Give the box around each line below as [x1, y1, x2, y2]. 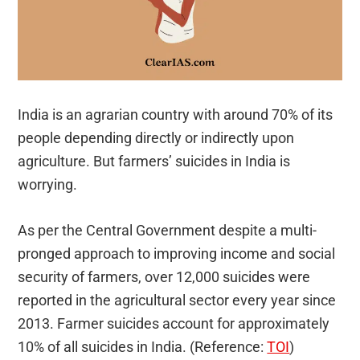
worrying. [18, 176, 78, 194]
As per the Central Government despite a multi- [18, 222, 317, 239]
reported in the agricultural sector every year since [18, 292, 337, 309]
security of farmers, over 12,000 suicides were [18, 268, 311, 286]
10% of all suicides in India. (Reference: [18, 338, 268, 356]
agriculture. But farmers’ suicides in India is [18, 153, 291, 170]
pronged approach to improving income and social [18, 245, 336, 263]
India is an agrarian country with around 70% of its [18, 106, 333, 124]
